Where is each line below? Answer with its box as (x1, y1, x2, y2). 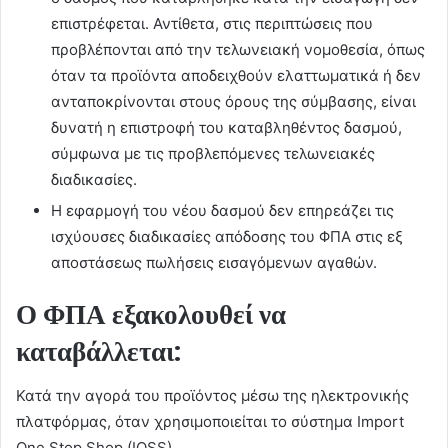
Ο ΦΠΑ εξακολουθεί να (16, 295, 286, 333)
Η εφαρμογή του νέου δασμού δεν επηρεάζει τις (51, 200, 394, 220)
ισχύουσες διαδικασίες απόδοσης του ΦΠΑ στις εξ (51, 226, 403, 246)
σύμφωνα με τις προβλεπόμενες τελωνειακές (51, 143, 375, 163)
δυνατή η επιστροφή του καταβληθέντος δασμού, (51, 117, 402, 137)
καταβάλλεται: (16, 332, 181, 370)
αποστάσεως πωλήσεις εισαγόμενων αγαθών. (51, 252, 377, 272)
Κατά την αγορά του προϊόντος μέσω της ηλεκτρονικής (16, 386, 409, 406)
